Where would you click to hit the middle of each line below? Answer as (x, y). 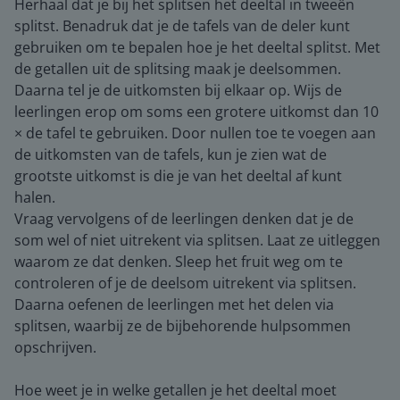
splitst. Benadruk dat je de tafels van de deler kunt (182, 25)
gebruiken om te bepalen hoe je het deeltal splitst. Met (197, 47)
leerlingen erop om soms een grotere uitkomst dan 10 (196, 111)
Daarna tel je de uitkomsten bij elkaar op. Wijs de (178, 90)
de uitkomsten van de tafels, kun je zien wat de (171, 154)
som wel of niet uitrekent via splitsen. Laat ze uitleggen (197, 240)
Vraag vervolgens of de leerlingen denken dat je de (184, 218)
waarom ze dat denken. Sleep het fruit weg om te (179, 261)
